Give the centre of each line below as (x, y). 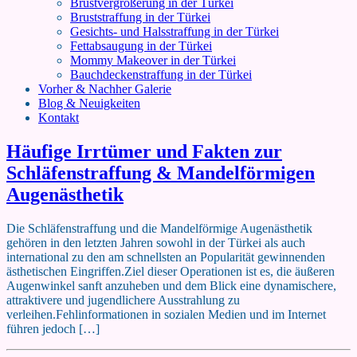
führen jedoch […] (53, 328)
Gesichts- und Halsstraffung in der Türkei (175, 31)
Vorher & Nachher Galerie (105, 89)
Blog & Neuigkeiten (89, 103)
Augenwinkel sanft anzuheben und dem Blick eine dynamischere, (171, 285)
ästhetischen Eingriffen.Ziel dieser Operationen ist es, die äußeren (171, 271)
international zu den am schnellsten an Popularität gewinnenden (166, 257)
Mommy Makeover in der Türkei (153, 60)
